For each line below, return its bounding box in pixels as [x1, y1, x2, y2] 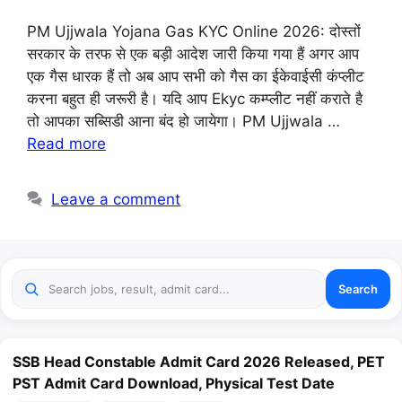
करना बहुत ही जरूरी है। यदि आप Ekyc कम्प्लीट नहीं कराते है [27, 90, 363, 109]
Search [338, 281, 378, 296]
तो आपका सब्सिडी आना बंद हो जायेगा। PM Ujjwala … [27, 112, 340, 131]
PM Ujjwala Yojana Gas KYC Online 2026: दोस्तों [27, 22, 361, 41]
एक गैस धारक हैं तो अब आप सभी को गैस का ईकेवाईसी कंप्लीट [27, 67, 364, 86]
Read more [27, 135, 106, 153]
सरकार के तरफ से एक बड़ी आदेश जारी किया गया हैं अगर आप [27, 45, 359, 64]
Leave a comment [51, 190, 181, 209]
